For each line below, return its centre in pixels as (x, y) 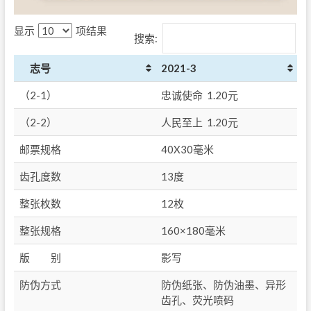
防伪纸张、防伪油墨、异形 (223, 285)
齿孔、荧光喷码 (197, 300)
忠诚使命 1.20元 (199, 95)
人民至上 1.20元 (199, 123)
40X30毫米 (187, 150)
